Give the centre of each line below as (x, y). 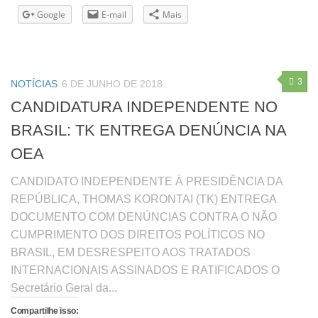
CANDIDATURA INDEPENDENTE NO (144, 106)
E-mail (114, 15)
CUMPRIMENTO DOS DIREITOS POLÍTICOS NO (138, 234)
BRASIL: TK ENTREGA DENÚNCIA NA (148, 130)
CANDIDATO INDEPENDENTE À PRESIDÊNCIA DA (147, 181)
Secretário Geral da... (64, 287)
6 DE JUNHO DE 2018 (112, 83)
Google (51, 15)
